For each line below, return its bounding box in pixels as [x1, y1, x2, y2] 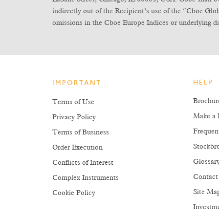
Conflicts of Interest [52, 159, 113, 166]
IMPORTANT [52, 80, 101, 87]
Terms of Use [52, 99, 94, 106]
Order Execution [52, 144, 103, 151]
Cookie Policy [52, 190, 95, 197]
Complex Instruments [52, 175, 119, 181]
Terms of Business [52, 129, 109, 136]
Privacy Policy [52, 114, 96, 121]
